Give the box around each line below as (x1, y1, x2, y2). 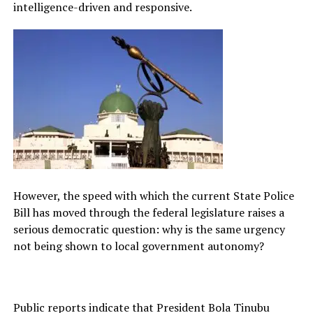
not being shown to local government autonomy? (13, 238, 264, 254)
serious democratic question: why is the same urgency (13, 221, 285, 238)
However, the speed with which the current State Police (13, 188, 294, 204)
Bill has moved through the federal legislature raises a (13, 205, 284, 221)
